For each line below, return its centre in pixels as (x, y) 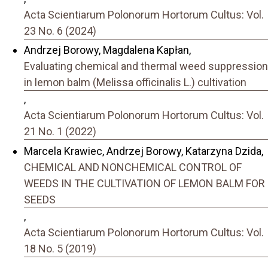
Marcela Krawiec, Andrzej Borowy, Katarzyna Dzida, (144, 151)
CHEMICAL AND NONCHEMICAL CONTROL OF (133, 167)
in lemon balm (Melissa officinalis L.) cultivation (135, 83)
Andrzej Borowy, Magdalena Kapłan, (107, 50)
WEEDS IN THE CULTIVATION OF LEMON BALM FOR (144, 183)
